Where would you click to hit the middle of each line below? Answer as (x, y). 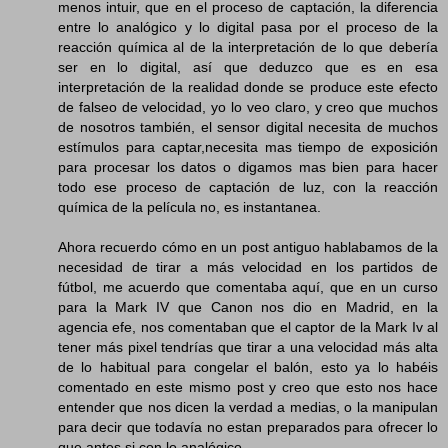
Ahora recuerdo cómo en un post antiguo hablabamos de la (248, 246)
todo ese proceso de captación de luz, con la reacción (248, 186)
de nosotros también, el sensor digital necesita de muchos (248, 126)
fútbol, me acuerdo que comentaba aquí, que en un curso (248, 286)
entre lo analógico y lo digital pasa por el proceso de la (248, 26)
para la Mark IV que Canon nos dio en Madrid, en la (248, 306)
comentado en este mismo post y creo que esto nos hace (248, 386)
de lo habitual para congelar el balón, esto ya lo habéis (248, 366)
